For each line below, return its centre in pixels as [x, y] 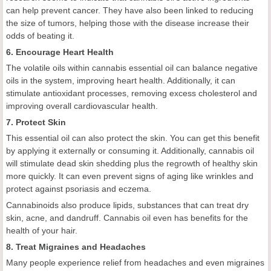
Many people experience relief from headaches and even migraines [135, 262]
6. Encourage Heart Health [60, 52]
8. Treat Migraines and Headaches [76, 247]
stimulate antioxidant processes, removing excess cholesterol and [132, 93]
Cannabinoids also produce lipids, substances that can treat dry [127, 205]
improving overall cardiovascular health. [82, 106]
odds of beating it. [40, 35]
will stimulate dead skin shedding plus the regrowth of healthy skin [132, 163]
